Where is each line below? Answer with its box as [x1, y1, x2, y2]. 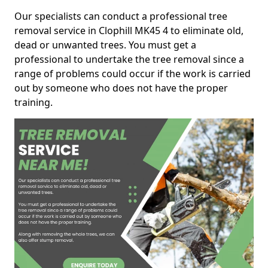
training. [14, 96, 53, 109]
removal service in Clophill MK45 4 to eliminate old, [14, 24, 243, 37]
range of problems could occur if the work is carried [14, 67, 251, 80]
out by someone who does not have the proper [14, 81, 228, 95]
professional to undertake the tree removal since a [14, 53, 244, 66]
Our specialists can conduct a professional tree [14, 10, 227, 23]
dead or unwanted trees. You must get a [14, 38, 196, 51]
